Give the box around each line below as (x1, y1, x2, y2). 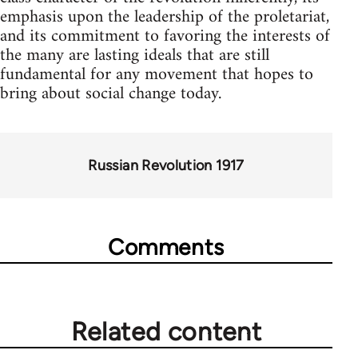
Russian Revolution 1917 (88, 157, 245, 174)
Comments (108, 233, 225, 261)
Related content (70, 316, 262, 347)
